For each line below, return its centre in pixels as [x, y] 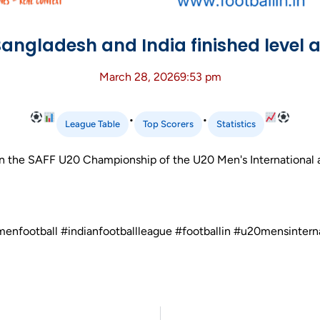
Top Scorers [168, 124]
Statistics [236, 124]
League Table [92, 124]
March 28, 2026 [139, 76]
